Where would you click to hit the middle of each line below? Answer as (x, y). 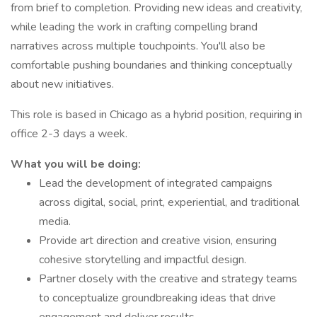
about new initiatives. (62, 84)
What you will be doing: (76, 164)
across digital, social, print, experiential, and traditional (169, 202)
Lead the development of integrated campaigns (156, 183)
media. (55, 221)
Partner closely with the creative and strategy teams (168, 279)
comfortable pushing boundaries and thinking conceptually (151, 65)
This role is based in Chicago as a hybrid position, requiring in (156, 115)
